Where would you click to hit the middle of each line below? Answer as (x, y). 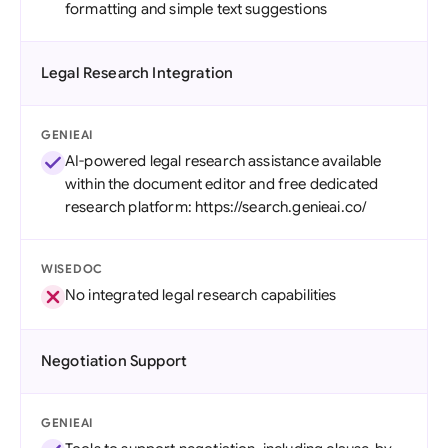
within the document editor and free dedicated (222, 184)
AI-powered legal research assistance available (223, 161)
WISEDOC (72, 268)
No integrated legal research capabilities (201, 295)
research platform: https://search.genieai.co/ (216, 207)
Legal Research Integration (137, 73)
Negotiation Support (114, 361)
